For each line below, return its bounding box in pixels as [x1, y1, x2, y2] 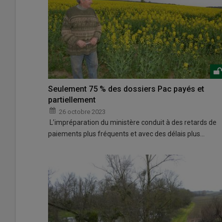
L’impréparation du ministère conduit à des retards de [48, 118, 217, 126]
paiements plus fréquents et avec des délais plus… [48, 129, 205, 138]
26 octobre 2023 [59, 108, 106, 115]
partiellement [48, 95, 96, 105]
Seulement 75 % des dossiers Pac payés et [48, 84, 204, 94]
